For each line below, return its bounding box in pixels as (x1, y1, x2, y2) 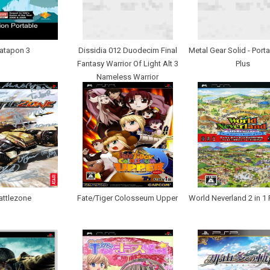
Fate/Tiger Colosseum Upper (77, 193, 178, 203)
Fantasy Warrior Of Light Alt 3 (77, 59, 178, 69)
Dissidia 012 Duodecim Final (78, 46, 177, 55)
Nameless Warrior (96, 72, 159, 82)
